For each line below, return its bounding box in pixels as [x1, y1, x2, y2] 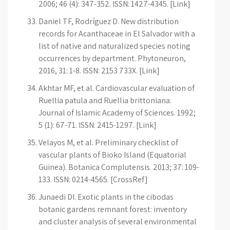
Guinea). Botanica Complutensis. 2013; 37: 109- [39, 162, 199, 172]
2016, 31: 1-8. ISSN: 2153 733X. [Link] [39, 65, 160, 76]
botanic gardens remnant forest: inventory [39, 204, 187, 215]
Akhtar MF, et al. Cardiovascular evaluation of [39, 83, 195, 93]
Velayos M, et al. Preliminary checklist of [39, 137, 178, 148]
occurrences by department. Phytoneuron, [39, 53, 186, 64]
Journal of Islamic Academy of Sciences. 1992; [39, 107, 196, 118]
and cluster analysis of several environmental [39, 216, 197, 227]
